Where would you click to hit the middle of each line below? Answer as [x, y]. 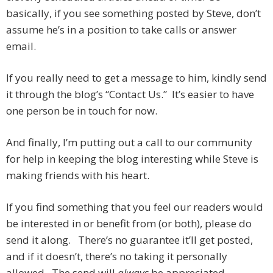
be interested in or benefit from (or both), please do [129, 224]
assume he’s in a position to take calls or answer [121, 30]
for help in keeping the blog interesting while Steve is [132, 159]
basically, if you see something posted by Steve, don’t [133, 13]
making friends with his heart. [78, 175]
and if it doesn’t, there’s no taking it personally [117, 257]
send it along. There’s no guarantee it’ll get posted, [129, 240]
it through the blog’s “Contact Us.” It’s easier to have [130, 94]
